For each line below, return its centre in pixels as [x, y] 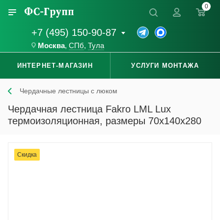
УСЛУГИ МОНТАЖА [165, 66]
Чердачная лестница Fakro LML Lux [89, 109]
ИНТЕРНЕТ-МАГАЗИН [55, 66]
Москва [51, 46]
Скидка [27, 155]
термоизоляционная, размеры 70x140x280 [105, 121]
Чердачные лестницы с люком [69, 91]
